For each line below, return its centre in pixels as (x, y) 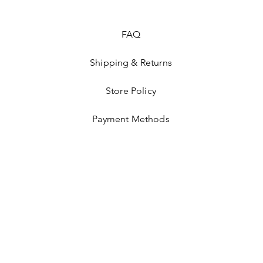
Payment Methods (131, 119)
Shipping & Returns (131, 63)
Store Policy (131, 91)
